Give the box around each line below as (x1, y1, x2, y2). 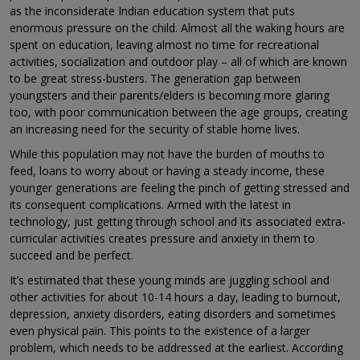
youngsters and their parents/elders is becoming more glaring (10, 88, 329, 104)
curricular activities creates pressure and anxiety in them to (10, 231, 315, 247)
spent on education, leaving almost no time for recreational (10, 37, 319, 53)
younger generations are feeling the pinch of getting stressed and (10, 180, 350, 196)
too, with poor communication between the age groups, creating (10, 104, 347, 121)
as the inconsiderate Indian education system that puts (10, 3, 295, 19)
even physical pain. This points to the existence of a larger (10, 323, 310, 339)
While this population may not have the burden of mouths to (10, 146, 325, 162)
